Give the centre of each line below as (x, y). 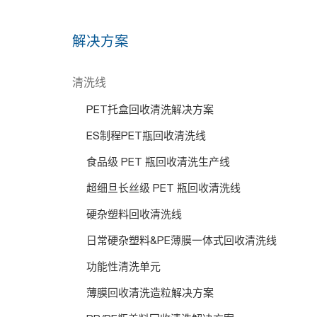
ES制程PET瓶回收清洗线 (146, 137)
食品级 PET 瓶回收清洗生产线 (158, 163)
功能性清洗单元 (123, 268)
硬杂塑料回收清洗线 (134, 216)
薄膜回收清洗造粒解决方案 (150, 294)
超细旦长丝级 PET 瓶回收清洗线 (163, 190)
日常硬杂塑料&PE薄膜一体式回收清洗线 (181, 242)
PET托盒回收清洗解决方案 (150, 111)
